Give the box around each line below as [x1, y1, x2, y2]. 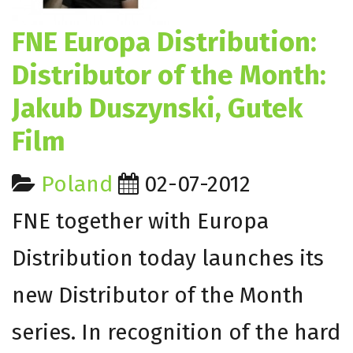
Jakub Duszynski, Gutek [12, 91, 303, 124]
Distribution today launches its [12, 244, 324, 271]
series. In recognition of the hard [12, 318, 340, 345]
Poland [41, 170, 113, 197]
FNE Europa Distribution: [12, 24, 317, 58]
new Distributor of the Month [12, 281, 304, 308]
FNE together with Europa [12, 207, 269, 234]
